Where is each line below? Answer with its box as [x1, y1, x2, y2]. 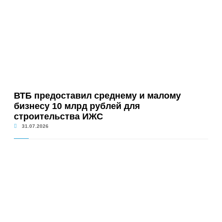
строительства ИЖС [13, 111, 103, 121]
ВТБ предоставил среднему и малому [13, 91, 181, 101]
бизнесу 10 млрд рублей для [13, 101, 140, 111]
